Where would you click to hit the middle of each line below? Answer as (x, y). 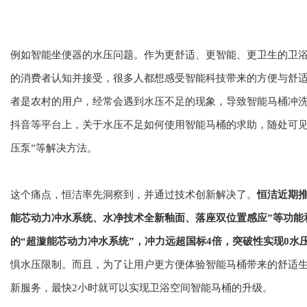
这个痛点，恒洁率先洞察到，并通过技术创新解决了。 (134, 195)
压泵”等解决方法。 (54, 148)
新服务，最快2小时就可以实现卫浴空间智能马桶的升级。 (142, 288)
